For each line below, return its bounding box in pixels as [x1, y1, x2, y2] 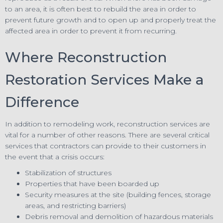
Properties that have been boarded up [25, 179, 159, 188]
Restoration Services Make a [5, 71, 204, 88]
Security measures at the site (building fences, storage [25, 190, 211, 199]
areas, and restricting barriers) [25, 201, 126, 210]
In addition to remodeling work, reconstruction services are [5, 119, 210, 128]
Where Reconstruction [5, 48, 167, 66]
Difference [5, 93, 79, 111]
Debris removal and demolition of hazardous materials [25, 212, 213, 221]
